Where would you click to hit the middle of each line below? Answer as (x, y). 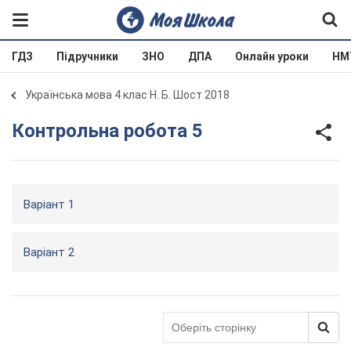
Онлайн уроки (272, 56)
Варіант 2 (49, 252)
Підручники (87, 56)
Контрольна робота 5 (114, 130)
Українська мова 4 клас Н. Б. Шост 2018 (127, 95)
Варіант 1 (49, 204)
